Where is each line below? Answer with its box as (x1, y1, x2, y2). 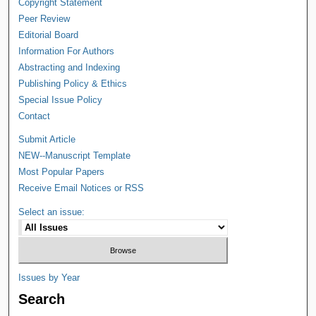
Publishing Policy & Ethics (18, 78, 128, 89)
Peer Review (18, 13, 71, 24)
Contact (18, 110, 51, 121)
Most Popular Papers (18, 166, 105, 177)
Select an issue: (18, 206, 85, 217)
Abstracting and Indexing (18, 61, 121, 73)
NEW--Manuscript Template (18, 150, 131, 161)
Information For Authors (18, 45, 115, 56)
